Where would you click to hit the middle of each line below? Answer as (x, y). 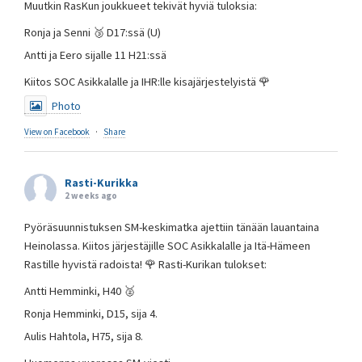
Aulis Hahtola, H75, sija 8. (84, 337)
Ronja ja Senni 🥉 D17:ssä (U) (93, 33)
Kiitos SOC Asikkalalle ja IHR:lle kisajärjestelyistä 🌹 (147, 82)
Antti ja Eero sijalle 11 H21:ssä (95, 55)
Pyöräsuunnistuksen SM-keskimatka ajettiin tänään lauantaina (172, 227)
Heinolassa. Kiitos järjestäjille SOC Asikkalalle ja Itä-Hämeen (167, 246)
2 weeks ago (91, 196)
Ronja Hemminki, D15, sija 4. (91, 314)
